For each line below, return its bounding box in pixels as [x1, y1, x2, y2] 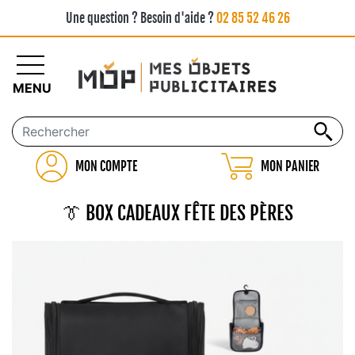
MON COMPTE [74, 158, 137, 174]
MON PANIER [261, 158, 320, 174]
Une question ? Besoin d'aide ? [65, 10, 216, 26]
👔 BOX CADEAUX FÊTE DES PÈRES [62, 201, 293, 226]
